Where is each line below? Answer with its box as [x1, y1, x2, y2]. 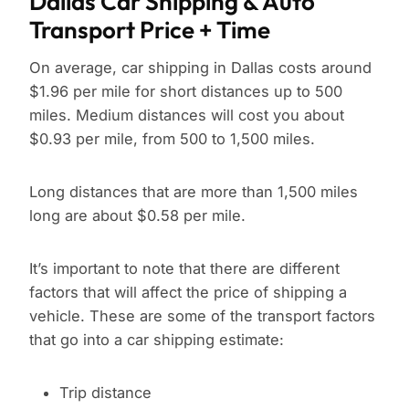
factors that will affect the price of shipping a [29, 283, 347, 302]
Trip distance [58, 383, 152, 403]
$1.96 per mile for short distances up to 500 [29, 82, 342, 101]
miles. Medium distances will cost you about [29, 106, 344, 125]
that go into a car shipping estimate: [29, 330, 284, 350]
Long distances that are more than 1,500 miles [29, 183, 358, 202]
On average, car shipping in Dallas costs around [29, 58, 372, 78]
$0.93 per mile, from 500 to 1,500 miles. [29, 130, 315, 149]
